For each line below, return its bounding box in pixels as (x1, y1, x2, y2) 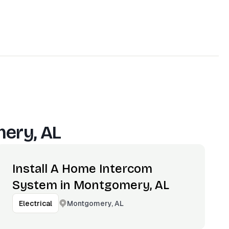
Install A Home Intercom (12, 162, 153, 176)
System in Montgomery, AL (12, 178, 170, 192)
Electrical (19, 199, 53, 208)
